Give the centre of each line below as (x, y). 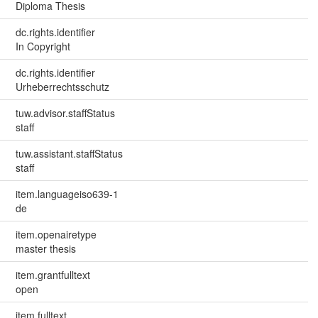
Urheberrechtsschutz (62, 87)
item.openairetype (56, 235)
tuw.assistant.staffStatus (69, 154)
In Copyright (43, 46)
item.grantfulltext (53, 275)
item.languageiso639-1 (67, 194)
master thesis (45, 249)
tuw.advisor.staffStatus (65, 113)
